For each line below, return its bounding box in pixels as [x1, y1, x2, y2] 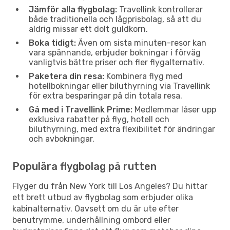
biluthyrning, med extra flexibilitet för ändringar [29, 124, 215, 134]
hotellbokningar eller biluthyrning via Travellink [29, 81, 210, 91]
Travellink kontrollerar [117, 4, 203, 14]
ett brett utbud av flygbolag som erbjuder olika [12, 192, 193, 202]
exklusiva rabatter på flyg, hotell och [29, 114, 169, 124]
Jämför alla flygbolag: [29, 4, 117, 14]
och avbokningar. [29, 133, 94, 144]
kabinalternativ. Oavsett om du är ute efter [12, 203, 179, 214]
